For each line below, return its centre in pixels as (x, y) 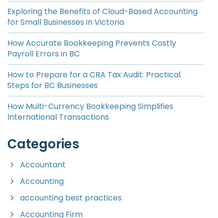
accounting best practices (71, 198)
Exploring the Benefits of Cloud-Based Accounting (102, 12)
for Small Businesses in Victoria (66, 22)
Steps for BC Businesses (53, 86)
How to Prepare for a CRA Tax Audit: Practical (94, 75)
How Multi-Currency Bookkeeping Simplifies (90, 107)
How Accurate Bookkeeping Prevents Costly (92, 43)
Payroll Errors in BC (44, 54)
